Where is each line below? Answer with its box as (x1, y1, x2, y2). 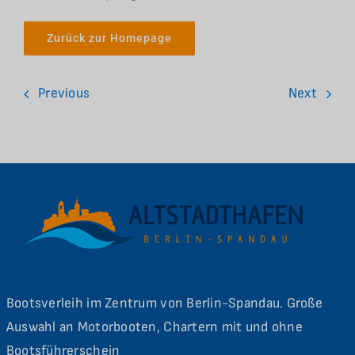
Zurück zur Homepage (46, 31, 172, 44)
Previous (37, 85, 90, 102)
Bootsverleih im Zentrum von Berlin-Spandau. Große (6, 294, 323, 311)
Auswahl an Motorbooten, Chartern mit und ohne (6, 318, 303, 335)
